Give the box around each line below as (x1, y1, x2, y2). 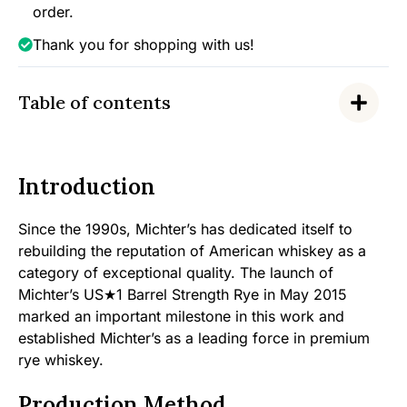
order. (33, 3, 74, 21)
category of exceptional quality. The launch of (18, 263, 333, 282)
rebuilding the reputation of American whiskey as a (18, 242, 366, 260)
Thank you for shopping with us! (33, 35, 254, 54)
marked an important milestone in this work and (18, 307, 344, 325)
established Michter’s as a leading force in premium (18, 329, 370, 347)
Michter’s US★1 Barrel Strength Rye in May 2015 (18, 285, 347, 303)
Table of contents (19, 91, 171, 114)
